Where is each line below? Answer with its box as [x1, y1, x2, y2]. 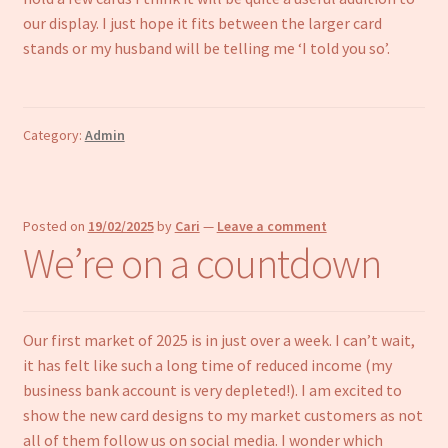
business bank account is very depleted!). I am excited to [22, 379, 402, 400]
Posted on [22, 217, 88, 236]
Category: [22, 125, 85, 144]
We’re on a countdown [22, 237, 381, 290]
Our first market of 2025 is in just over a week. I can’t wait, [22, 329, 415, 350]
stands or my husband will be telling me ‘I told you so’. [22, 38, 390, 59]
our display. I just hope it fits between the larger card [22, 13, 382, 34]
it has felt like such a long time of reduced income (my [22, 354, 392, 375]
